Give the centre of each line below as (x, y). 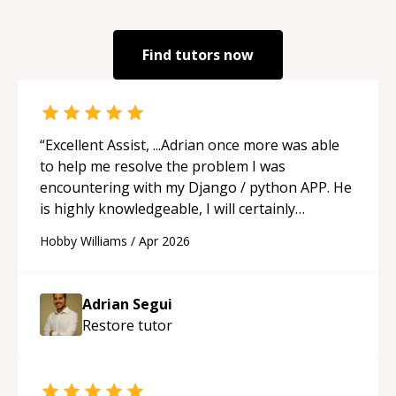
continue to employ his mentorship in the (177, 229)
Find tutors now (198, 54)
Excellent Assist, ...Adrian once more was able (192, 145)
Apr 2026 (164, 240)
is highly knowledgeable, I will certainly (168, 208)
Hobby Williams (84, 240)
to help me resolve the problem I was (163, 166)
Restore (108, 325)
